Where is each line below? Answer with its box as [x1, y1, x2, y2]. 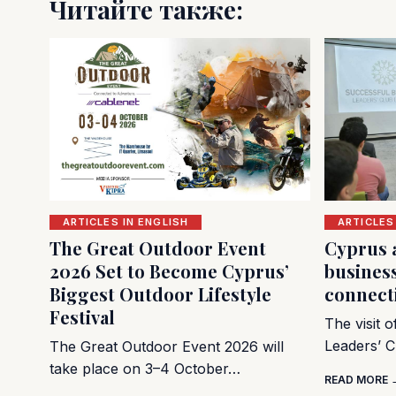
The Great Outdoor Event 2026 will [49, 337, 284, 355]
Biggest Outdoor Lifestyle [49, 281, 271, 306]
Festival [49, 304, 115, 329]
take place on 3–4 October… [49, 359, 240, 377]
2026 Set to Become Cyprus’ [49, 258, 289, 283]
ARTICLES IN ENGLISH [62, 215, 189, 228]
